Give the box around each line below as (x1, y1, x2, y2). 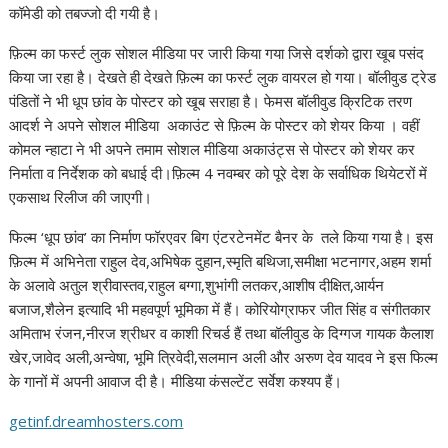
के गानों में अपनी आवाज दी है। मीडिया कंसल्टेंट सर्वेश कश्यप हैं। (9, 371, 343, 392)
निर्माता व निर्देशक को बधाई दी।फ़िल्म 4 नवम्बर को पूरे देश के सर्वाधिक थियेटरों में (9, 163, 428, 184)
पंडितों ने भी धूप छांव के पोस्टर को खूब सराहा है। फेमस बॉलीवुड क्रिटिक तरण (9, 91, 413, 112)
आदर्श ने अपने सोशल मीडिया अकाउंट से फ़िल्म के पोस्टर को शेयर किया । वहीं (9, 115, 420, 136)
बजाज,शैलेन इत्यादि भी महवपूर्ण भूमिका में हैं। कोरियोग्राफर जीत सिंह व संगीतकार (9, 299, 432, 320)
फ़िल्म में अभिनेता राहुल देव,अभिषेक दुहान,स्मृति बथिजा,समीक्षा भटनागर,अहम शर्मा (9, 251, 432, 272)
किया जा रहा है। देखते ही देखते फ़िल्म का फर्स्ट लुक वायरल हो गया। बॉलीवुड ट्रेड (9, 67, 437, 88)
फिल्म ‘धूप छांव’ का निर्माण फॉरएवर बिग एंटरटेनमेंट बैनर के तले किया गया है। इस (9, 227, 434, 248)
